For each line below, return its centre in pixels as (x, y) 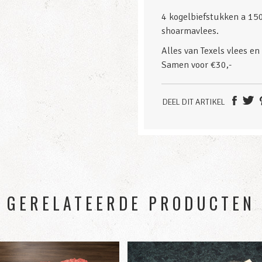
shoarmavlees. (190, 31)
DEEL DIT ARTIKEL (194, 102)
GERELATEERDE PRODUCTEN (131, 204)
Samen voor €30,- (196, 65)
